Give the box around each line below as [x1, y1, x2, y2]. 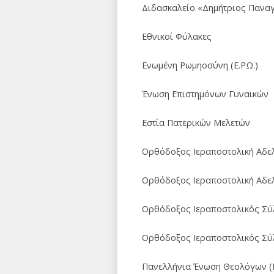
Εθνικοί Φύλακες [142, 31, 212, 42]
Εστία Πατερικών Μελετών [142, 117, 250, 128]
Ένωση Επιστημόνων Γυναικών [142, 88, 268, 100]
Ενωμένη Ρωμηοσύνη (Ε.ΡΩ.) [142, 59, 258, 71]
